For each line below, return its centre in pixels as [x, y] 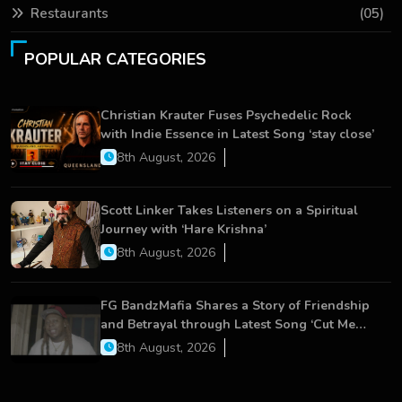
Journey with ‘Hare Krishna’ [184, 229]
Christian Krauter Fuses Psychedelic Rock [226, 115]
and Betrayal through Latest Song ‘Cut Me [228, 324]
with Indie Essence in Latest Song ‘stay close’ [237, 134]
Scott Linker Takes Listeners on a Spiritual [229, 210]
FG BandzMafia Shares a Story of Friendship [235, 305]
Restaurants [70, 13]
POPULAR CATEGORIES [115, 59]
